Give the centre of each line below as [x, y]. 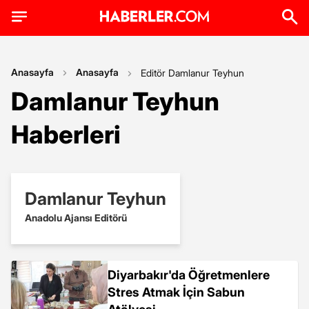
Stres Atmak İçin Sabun [176, 292]
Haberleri [66, 134]
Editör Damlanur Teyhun [192, 73]
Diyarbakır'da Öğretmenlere [189, 275]
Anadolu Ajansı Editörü [76, 218]
